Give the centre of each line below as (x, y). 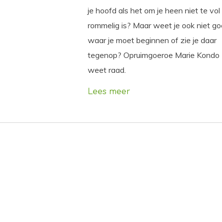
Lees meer (109, 92)
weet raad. (107, 70)
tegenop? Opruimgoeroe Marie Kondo (154, 55)
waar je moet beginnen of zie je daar (152, 40)
